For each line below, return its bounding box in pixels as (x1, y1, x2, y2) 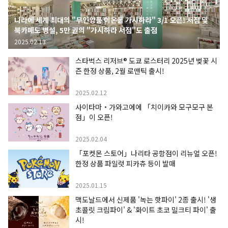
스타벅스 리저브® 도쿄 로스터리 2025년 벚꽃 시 (75, 55, 217, 66)
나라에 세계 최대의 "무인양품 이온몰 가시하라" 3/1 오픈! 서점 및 (14, 15, 208, 25)
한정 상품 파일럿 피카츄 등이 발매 (75, 158, 176, 169)
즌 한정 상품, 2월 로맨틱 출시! (75, 66, 164, 76)
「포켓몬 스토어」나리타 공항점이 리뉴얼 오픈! (75, 148, 217, 159)
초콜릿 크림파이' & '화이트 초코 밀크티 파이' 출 (75, 205, 216, 215)
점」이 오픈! (75, 112, 113, 123)
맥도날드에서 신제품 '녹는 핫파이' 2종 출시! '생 (75, 194, 216, 205)
